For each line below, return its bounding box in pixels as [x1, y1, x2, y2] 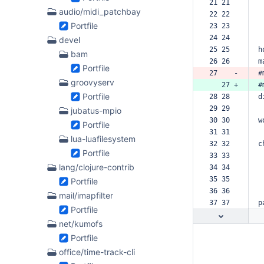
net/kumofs [59, 218, 103, 229]
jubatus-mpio [71, 105, 121, 115]
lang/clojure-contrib [59, 161, 134, 172]
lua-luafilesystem [71, 133, 136, 144]
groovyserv [71, 77, 114, 87]
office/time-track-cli [59, 246, 135, 257]
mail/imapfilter [59, 190, 113, 200]
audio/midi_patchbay [59, 6, 141, 16]
